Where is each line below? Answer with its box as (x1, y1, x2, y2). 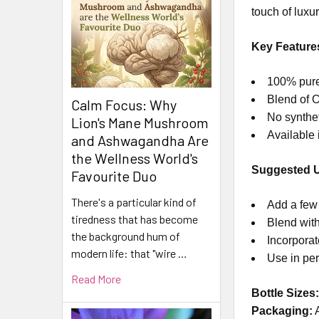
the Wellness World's (71, 150, 198, 167)
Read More (71, 272, 121, 286)
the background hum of (71, 229, 180, 244)
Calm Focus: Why (71, 96, 177, 114)
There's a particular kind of (71, 195, 197, 209)
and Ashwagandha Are (71, 132, 209, 150)
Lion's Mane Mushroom (71, 114, 209, 132)
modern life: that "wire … (71, 246, 187, 261)
